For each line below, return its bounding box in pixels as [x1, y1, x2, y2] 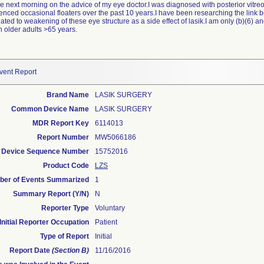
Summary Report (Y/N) [13, 190, 89, 198]
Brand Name [47, 91, 89, 99]
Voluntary [95, 204, 125, 212]
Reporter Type [41, 204, 89, 212]
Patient [95, 218, 117, 226]
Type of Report [40, 232, 89, 240]
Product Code [43, 161, 89, 170]
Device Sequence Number [1, 147, 89, 156]
